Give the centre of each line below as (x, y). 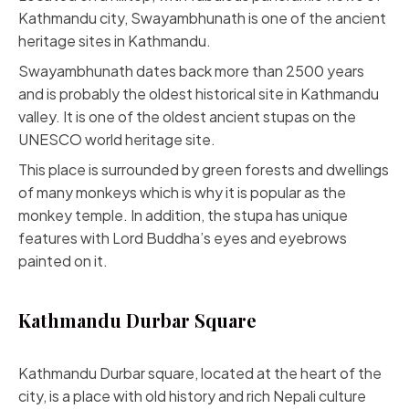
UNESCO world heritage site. (117, 139)
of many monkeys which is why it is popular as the (182, 192)
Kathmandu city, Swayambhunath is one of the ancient (202, 18)
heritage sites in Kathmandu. (115, 41)
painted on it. (63, 261)
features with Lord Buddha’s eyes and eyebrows (183, 238)
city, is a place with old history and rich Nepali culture (192, 396)
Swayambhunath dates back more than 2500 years (191, 71)
